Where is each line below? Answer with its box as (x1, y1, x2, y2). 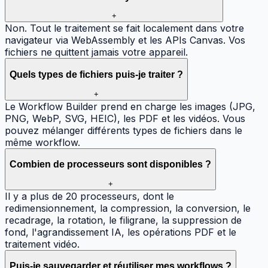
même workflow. (5, 136, 80, 148)
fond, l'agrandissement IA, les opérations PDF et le (5, 226, 236, 238)
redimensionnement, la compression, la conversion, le (5, 202, 251, 214)
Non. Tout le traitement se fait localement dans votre (5, 22, 244, 35)
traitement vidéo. (5, 237, 80, 250)
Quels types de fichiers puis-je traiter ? (10, 69, 183, 80)
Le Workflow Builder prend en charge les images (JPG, (5, 100, 255, 112)
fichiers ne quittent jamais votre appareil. (5, 46, 188, 59)
